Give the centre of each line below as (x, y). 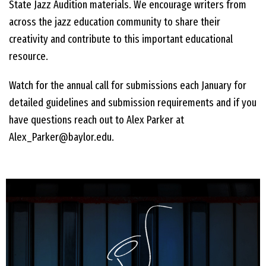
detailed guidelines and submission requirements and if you (133, 103)
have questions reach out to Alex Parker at (96, 120)
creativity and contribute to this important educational (121, 39)
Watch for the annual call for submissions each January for (128, 86)
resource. (28, 57)
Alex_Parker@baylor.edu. (63, 137)
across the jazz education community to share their (115, 22)
